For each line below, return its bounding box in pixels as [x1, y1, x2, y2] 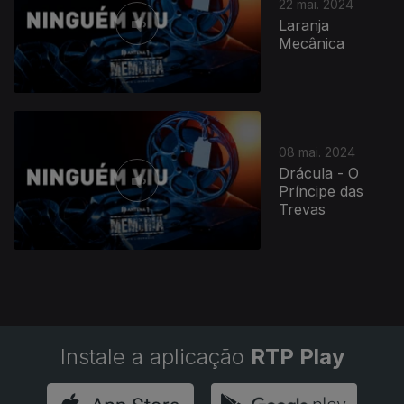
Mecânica [279, 33, 345, 52]
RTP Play [250, 344, 344, 370]
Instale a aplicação [60, 344, 251, 370]
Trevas [279, 199, 326, 218]
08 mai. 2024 [279, 143, 356, 160]
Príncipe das [279, 181, 364, 200]
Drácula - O [279, 163, 360, 182]
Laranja [279, 15, 330, 34]
